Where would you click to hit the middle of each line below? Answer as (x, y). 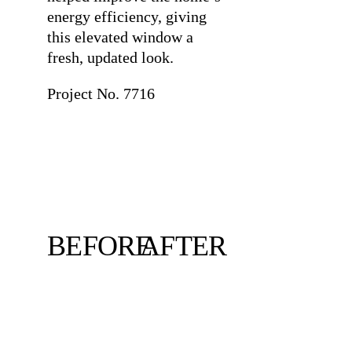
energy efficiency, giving (126, 16)
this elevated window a (120, 37)
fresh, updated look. (110, 57)
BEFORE (99, 246)
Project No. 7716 (101, 93)
